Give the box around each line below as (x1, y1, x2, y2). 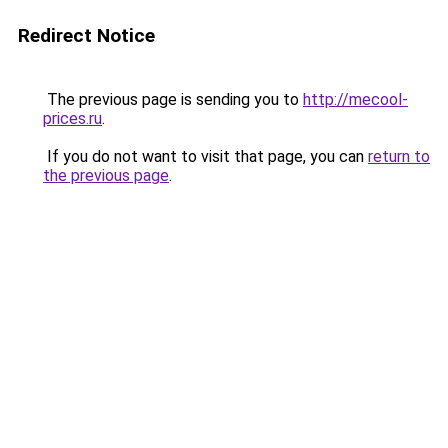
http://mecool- (303, 90, 408, 109)
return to (368, 147, 430, 166)
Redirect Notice (18, 24, 155, 47)
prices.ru (43, 109, 102, 128)
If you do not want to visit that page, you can (43, 147, 368, 166)
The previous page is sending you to (43, 90, 303, 109)
